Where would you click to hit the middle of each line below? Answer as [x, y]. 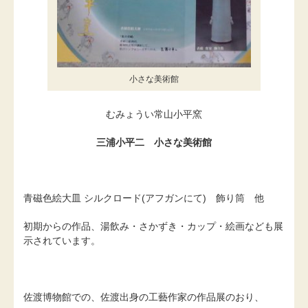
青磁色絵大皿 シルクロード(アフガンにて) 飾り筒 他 [144, 198]
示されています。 [62, 241]
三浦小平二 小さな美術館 [154, 142]
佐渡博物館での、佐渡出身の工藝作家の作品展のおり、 [144, 297]
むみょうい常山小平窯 [154, 114]
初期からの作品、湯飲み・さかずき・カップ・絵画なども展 [153, 227]
